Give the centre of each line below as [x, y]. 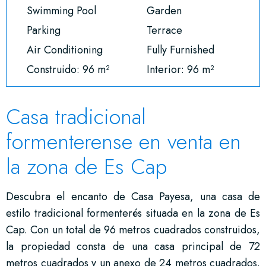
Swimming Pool [61, 10]
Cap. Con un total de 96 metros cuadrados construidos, [133, 229]
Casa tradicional [76, 116]
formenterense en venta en [123, 141]
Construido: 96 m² [68, 69]
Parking [44, 30]
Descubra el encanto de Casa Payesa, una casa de [133, 196]
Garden [164, 10]
